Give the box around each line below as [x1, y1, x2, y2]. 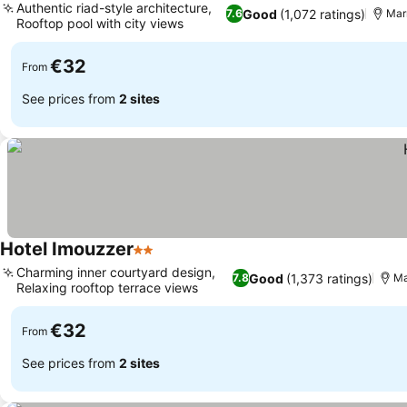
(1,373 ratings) [286, 270, 373, 286]
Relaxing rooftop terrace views [16, 280, 198, 295]
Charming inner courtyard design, [16, 264, 215, 280]
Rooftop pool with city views [16, 15, 184, 31]
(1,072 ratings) [279, 5, 365, 22]
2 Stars [133, 250, 182, 268]
